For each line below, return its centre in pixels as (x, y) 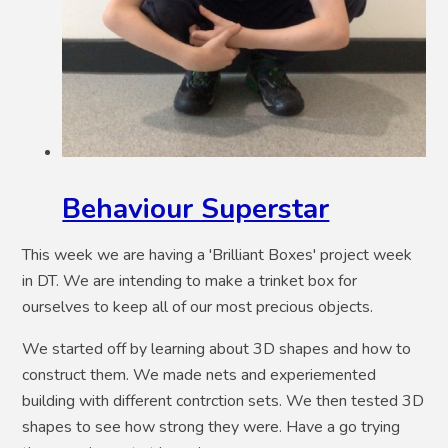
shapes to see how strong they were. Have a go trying (211, 427)
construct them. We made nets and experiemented (199, 375)
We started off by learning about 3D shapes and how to (217, 349)
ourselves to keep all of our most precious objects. (200, 307)
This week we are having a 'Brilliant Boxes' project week (217, 255)
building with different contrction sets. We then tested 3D (223, 401)
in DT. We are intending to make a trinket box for (190, 281)
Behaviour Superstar (196, 209)
